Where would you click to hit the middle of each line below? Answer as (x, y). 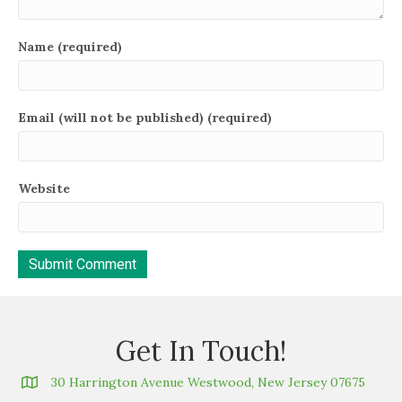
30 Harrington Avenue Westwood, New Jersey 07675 (208, 382)
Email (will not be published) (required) (145, 117)
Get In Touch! (201, 350)
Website (44, 188)
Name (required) (70, 46)
